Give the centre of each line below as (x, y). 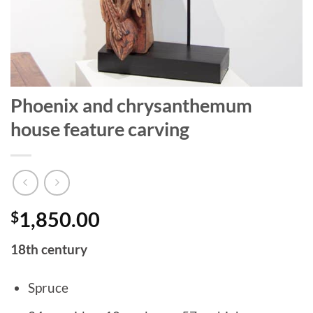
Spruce (48, 287)
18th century (49, 249)
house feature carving (100, 129)
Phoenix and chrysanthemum (131, 105)
